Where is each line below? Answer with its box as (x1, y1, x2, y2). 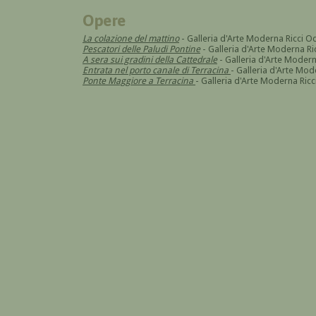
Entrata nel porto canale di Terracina (83, 64, 229, 75)
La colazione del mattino (83, 32, 179, 44)
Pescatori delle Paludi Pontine (83, 43, 200, 54)
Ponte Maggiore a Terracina (83, 75, 193, 86)
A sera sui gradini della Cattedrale (83, 54, 217, 65)
